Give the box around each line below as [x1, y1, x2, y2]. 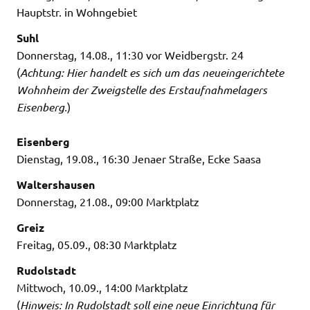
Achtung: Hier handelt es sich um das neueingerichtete [20, 64, 284, 80]
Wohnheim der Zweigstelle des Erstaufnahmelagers [17, 82, 267, 97]
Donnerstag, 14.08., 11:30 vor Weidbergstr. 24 [17, 47, 244, 62]
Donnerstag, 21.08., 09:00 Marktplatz [17, 194, 199, 208]
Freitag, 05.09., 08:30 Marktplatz [17, 237, 177, 251]
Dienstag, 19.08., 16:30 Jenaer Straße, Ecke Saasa [17, 151, 261, 165]
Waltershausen [17, 176, 95, 192]
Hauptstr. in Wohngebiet [17, 4, 137, 19]
